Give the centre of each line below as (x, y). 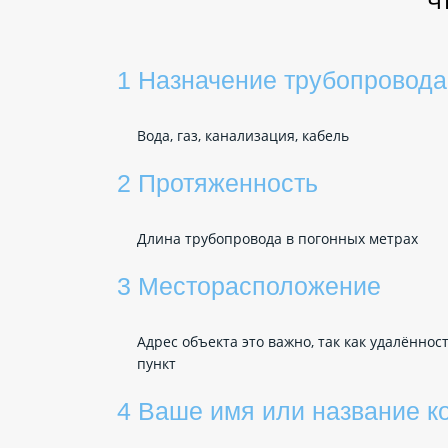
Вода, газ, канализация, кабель (242, 135)
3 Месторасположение (249, 286)
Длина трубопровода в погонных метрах (277, 238)
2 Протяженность (217, 183)
